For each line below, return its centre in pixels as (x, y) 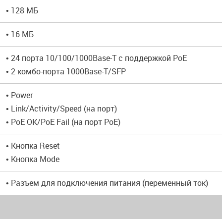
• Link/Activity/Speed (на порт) (61, 109)
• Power (19, 95)
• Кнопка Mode (33, 159)
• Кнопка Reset (33, 146)
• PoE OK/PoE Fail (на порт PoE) (63, 122)
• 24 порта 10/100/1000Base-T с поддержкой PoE (96, 58)
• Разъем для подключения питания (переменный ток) (107, 183)
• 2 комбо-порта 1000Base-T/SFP (66, 71)
